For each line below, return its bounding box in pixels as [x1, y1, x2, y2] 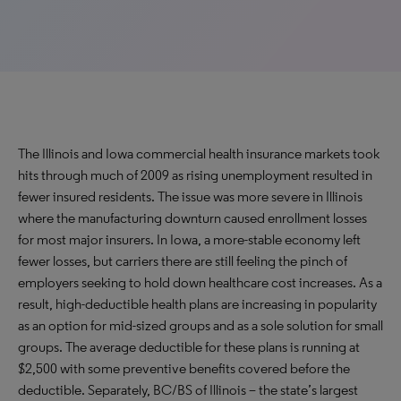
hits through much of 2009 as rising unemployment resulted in [18, 166, 372, 183]
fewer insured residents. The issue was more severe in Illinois [18, 188, 363, 205]
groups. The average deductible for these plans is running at [18, 338, 360, 355]
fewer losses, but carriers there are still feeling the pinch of [18, 252, 347, 269]
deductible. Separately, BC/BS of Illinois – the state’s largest [18, 381, 358, 398]
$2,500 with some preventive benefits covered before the [18, 360, 350, 377]
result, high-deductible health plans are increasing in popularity [18, 295, 377, 312]
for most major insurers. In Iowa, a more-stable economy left [18, 231, 361, 248]
